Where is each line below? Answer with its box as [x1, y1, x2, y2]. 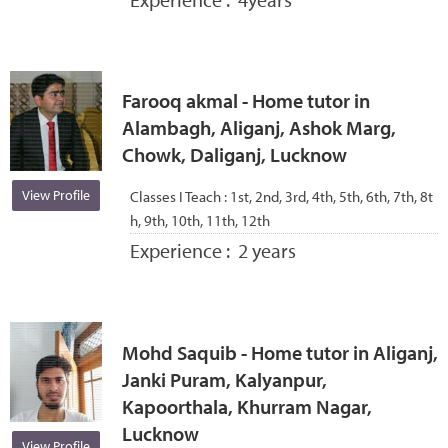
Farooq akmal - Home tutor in [121, 88, 370, 114]
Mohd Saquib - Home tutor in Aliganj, [121, 339, 438, 365]
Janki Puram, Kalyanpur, [121, 366, 327, 392]
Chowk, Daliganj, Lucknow [121, 142, 347, 168]
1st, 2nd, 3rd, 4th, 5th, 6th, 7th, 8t [229, 186, 433, 206]
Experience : [129, 237, 238, 263]
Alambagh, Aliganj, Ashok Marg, [121, 115, 396, 141]
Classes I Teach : [129, 186, 230, 206]
